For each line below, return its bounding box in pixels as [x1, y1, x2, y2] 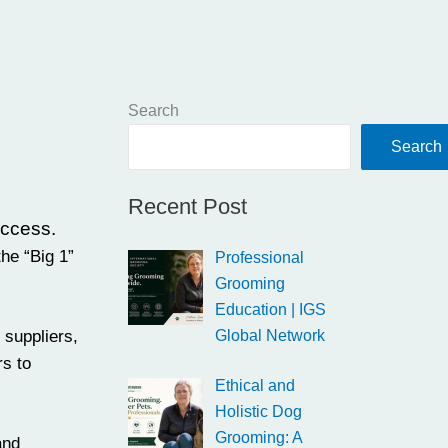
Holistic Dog [215, 403, 302, 420]
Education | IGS [215, 301, 326, 318]
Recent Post [128, 194, 247, 219]
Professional [215, 249, 304, 266]
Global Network [215, 327, 325, 344]
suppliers [5, 326, 73, 346]
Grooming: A [215, 429, 302, 446]
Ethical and [215, 377, 295, 394]
